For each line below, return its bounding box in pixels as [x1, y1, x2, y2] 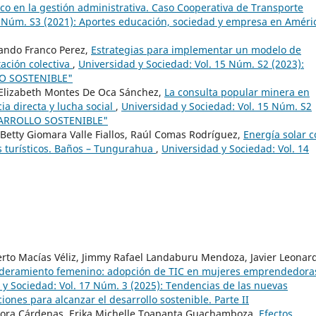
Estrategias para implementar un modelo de [91, 43, 301, 57]
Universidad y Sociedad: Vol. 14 [162, 142, 309, 156]
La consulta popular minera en [164, 85, 310, 99]
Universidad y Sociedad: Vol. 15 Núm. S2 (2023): [78, 57, 304, 71]
